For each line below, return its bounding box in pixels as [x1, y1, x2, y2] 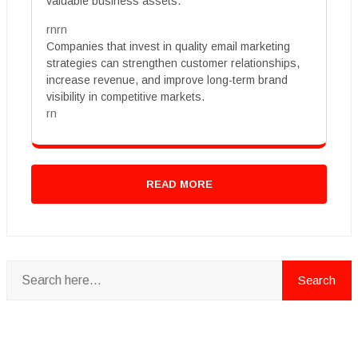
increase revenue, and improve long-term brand [46, 73, 288, 86]
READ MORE [145, 177, 213, 190]
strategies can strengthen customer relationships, [46, 56, 300, 70]
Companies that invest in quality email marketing [46, 39, 290, 53]
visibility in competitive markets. [46, 89, 205, 103]
